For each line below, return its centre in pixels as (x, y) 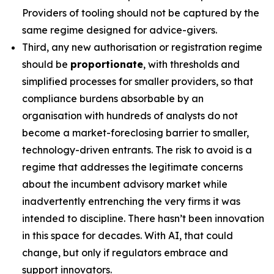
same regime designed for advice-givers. (120, 30)
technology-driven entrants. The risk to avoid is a (137, 150)
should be (46, 64)
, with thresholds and (191, 64)
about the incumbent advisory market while (125, 184)
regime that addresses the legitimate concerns (132, 167)
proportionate (107, 64)
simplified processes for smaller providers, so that (138, 81)
